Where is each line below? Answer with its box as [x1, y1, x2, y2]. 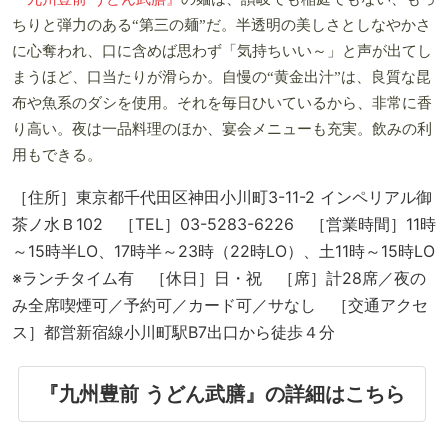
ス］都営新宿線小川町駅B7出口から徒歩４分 [12, 321, 335, 342]
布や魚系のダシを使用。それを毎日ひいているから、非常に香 [12, 94, 432, 111]
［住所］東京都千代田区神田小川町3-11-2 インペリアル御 [12, 186, 432, 207]
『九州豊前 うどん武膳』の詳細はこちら [38, 382, 405, 405]
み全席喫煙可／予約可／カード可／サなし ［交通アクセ [12, 294, 428, 315]
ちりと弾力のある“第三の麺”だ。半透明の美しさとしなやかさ [12, 16, 431, 33]
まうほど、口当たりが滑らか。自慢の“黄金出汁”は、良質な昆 [12, 68, 431, 85]
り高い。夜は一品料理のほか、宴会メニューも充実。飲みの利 [12, 120, 432, 137]
